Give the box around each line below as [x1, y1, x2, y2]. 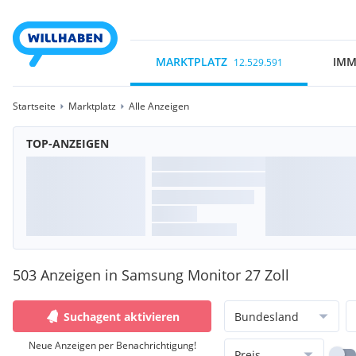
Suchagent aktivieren [64, 308, 180, 324]
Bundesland [234, 308, 299, 324]
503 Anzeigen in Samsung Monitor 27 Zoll [13, 265, 289, 284]
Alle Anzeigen [129, 99, 189, 113]
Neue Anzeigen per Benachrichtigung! [28, 339, 196, 352]
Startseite [13, 99, 56, 113]
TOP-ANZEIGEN [26, 136, 109, 151]
